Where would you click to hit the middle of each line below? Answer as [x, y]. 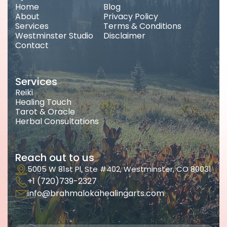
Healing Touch [43, 102]
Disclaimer [124, 36]
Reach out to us [55, 158]
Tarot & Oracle [45, 112]
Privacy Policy [131, 16]
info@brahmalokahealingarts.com [96, 193]
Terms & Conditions [142, 26]
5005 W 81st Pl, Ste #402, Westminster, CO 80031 [119, 169]
